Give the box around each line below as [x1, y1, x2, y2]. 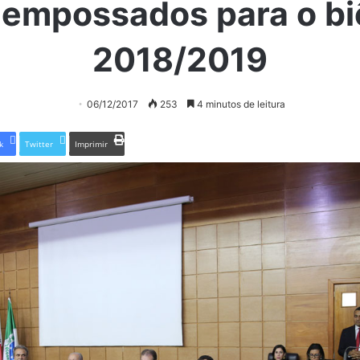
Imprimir [75, 138, 108, 149]
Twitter [25, 138, 53, 149]
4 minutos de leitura [194, 98, 285, 110]
